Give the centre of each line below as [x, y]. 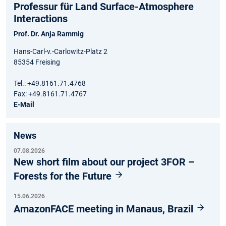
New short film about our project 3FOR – [104, 162]
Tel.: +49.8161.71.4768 [50, 83]
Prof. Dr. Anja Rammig [49, 34]
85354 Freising [37, 62]
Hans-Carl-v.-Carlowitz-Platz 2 [61, 52]
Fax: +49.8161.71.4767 [50, 94]
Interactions [41, 19]
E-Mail [24, 105]
